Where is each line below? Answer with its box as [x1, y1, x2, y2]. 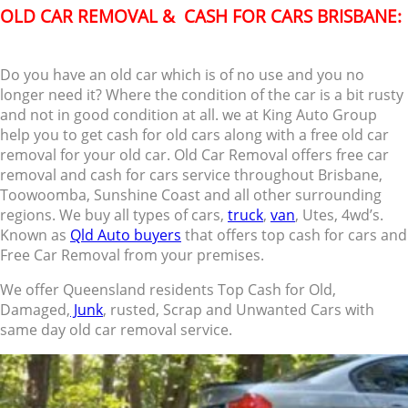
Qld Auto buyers [70, 225, 181, 246]
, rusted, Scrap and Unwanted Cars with [103, 300, 374, 321]
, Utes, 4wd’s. [295, 205, 383, 226]
